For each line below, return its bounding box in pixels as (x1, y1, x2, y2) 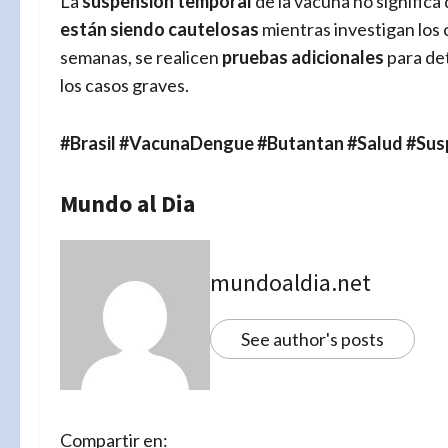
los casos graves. (60, 73, 189, 96)
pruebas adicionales (222, 45, 384, 68)
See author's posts (241, 327, 384, 350)
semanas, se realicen (60, 45, 222, 68)
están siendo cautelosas (60, 17, 259, 40)
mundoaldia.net (210, 266, 371, 298)
